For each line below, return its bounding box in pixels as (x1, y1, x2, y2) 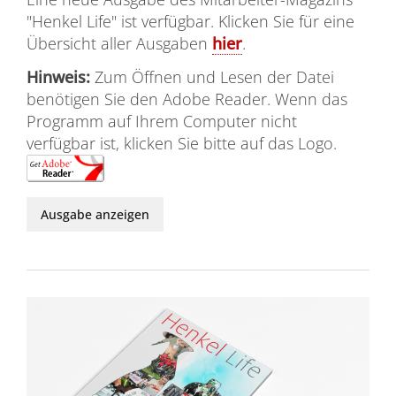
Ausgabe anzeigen (41, 206, 149, 223)
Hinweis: (27, 65, 90, 88)
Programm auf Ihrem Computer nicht (27, 110, 297, 132)
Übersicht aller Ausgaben (27, 33, 212, 54)
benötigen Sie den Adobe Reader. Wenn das (27, 88, 347, 110)
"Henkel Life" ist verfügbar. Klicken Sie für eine (27, 11, 354, 32)
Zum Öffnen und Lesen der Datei (90, 65, 334, 88)
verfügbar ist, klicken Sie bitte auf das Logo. (27, 132, 337, 154)
